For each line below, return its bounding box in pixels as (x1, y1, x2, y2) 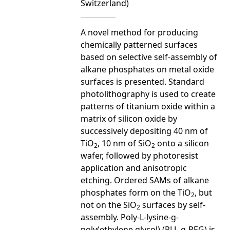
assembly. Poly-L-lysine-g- (81, 211, 179, 223)
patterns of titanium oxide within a (81, 100, 215, 112)
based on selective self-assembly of (81, 51, 217, 63)
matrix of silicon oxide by (81, 112, 177, 124)
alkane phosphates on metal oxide (81, 63, 214, 75)
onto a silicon (155, 137, 209, 149)
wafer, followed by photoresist (81, 149, 198, 161)
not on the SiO (81, 199, 137, 210)
